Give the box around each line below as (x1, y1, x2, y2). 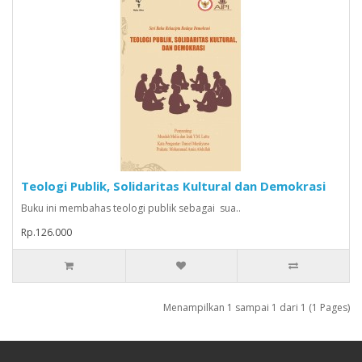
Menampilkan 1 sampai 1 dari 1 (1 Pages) (163, 300, 350, 314)
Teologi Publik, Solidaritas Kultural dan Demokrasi (21, 177, 326, 194)
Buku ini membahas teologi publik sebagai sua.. (21, 200, 241, 215)
